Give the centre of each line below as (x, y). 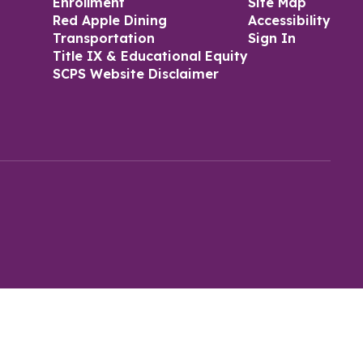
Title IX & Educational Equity (150, 56)
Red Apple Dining (109, 20)
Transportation (103, 38)
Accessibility (289, 20)
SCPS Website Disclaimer (135, 74)
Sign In (271, 38)
